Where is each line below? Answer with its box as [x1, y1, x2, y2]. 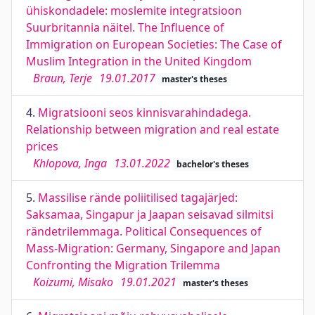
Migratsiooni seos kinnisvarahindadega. [38, 105, 251, 120]
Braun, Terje [33, 70, 92, 86]
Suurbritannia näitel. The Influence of [26, 20, 224, 35]
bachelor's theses [176, 158, 249, 170]
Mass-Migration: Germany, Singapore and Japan [26, 240, 281, 256]
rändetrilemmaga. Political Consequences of [26, 224, 262, 239]
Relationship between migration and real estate [26, 122, 279, 137]
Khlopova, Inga [33, 155, 107, 171]
